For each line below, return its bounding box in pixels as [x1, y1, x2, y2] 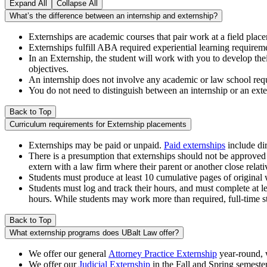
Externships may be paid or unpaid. [29, 140, 164, 151]
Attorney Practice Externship [108, 249, 217, 259]
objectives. [29, 64, 69, 74]
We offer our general [29, 249, 108, 259]
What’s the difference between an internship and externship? [10, 11, 218, 21]
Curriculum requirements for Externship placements [10, 120, 187, 129]
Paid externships [164, 140, 225, 151]
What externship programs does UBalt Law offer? [10, 228, 179, 238]
